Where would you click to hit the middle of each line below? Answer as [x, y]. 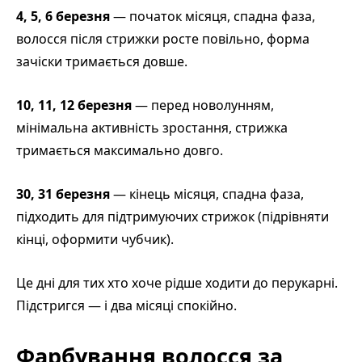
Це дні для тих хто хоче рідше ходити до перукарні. [177, 282]
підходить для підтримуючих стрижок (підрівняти [173, 216]
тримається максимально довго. [120, 150]
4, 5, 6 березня [63, 16]
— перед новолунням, [203, 105]
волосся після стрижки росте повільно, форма [163, 38]
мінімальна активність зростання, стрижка [152, 127]
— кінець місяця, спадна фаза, [207, 194]
